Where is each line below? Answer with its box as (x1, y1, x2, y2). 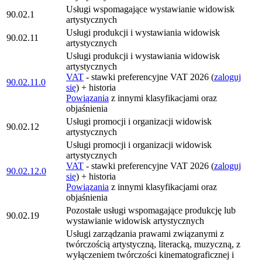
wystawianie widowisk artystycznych (66, 216, 204, 226)
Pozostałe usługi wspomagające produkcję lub (66, 205, 236, 215)
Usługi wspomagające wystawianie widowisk (66, 4, 235, 14)
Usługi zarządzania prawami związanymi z (66, 229, 224, 239)
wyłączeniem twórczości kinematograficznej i (66, 250, 234, 260)
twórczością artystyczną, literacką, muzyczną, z (66, 239, 240, 249)
